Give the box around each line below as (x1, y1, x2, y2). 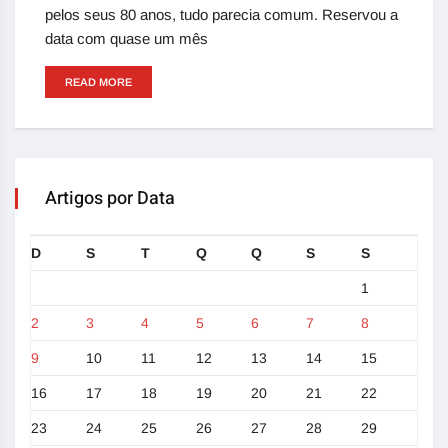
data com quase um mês (45, 30, 208, 48)
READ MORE (65, 76, 132, 89)
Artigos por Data (45, 185, 175, 213)
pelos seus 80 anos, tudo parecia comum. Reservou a (45, 6, 398, 24)
